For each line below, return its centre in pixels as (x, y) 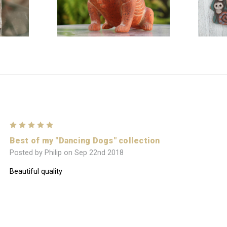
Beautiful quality (36, 172)
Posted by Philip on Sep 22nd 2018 (66, 153)
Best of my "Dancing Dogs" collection (85, 140)
